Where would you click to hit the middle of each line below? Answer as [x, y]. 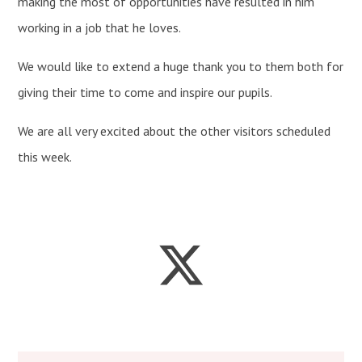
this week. [45, 156]
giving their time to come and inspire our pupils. [145, 92]
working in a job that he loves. [100, 27]
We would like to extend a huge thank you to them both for [181, 66]
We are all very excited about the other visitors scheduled [175, 130]
